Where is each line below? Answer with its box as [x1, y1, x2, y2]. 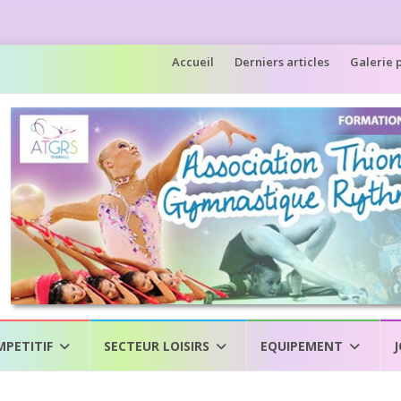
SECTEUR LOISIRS [104, 337, 209, 354]
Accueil [172, 54, 214, 70]
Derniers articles [235, 54, 329, 70]
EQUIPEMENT [260, 337, 343, 354]
